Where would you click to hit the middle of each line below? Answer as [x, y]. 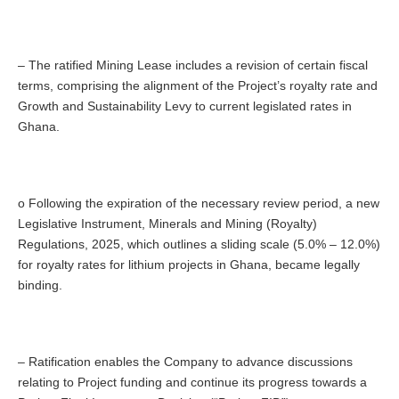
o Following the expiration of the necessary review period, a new [199, 203]
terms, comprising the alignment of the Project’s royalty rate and [198, 85]
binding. [40, 285]
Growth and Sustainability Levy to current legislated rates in [185, 106]
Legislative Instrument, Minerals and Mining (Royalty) [167, 224]
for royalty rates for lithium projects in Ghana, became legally [189, 265]
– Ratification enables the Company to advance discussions [185, 362]
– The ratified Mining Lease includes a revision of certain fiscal [193, 65]
